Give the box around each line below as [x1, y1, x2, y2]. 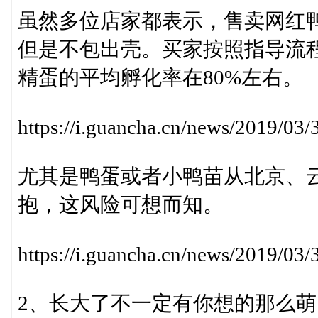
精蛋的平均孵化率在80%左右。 [17, 65, 303, 89]
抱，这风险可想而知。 [17, 192, 224, 216]
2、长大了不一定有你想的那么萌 [17, 291, 317, 314]
